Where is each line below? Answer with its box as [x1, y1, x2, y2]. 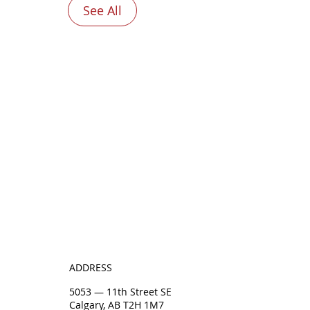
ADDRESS [69, 261, 113, 275]
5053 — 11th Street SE [69, 285, 172, 299]
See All [82, 2, 122, 19]
